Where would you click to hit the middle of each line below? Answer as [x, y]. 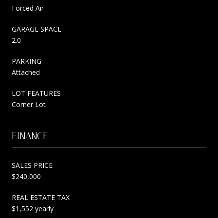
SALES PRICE [32, 165]
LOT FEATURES [36, 93]
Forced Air [28, 8]
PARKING [27, 61]
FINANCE [30, 136]
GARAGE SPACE [36, 29]
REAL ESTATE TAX [41, 197]
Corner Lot [29, 104]
